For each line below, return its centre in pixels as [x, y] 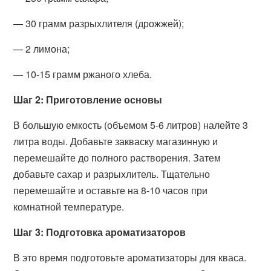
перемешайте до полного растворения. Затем [117, 158]
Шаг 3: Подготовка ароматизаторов [100, 232]
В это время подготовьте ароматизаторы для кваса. [130, 257]
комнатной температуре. [69, 207]
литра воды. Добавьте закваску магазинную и [116, 141]
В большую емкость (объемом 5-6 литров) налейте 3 [131, 125]
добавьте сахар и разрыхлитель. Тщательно [112, 174]
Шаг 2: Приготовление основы [88, 100]
